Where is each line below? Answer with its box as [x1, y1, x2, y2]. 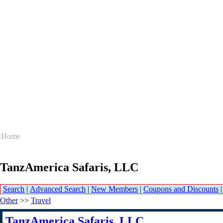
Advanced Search [30, 185, 86, 194]
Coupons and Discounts [143, 185, 219, 194]
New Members [91, 185, 138, 194]
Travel [31, 196, 51, 205]
